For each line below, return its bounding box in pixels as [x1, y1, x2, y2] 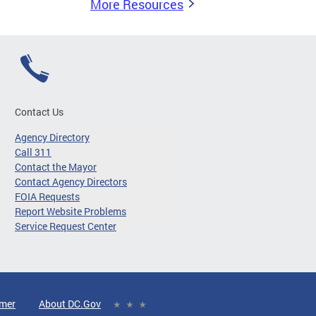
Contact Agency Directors [15, 175, 127, 189]
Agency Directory [15, 130, 90, 145]
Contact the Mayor [15, 160, 97, 174]
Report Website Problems [15, 205, 126, 219]
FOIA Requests [15, 190, 80, 204]
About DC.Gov [39, 297, 101, 311]
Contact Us [15, 105, 63, 119]
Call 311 [15, 145, 51, 159]
